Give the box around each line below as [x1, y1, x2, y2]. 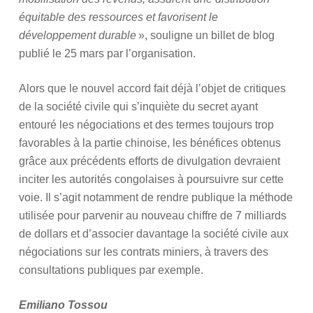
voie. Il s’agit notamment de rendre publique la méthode [18, 191, 293, 203]
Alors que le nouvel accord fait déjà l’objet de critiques [18, 82, 286, 94]
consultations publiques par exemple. [18, 264, 203, 276]
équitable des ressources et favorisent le [18, 11, 218, 23]
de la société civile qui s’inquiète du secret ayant [18, 101, 258, 112]
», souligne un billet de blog [136, 29, 275, 41]
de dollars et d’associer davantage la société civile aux [18, 228, 289, 240]
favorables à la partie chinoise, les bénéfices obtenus [18, 137, 281, 149]
